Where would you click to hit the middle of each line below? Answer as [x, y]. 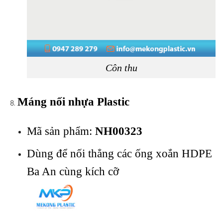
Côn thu [121, 67]
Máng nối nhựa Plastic [73, 102]
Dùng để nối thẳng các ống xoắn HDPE [119, 153]
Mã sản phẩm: [61, 131]
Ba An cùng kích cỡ [73, 171]
